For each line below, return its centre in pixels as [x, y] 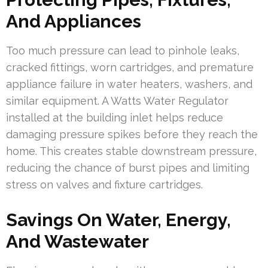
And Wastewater [77, 241]
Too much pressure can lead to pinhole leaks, [123, 50]
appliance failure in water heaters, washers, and [129, 84]
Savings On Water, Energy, [118, 220]
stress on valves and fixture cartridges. [104, 184]
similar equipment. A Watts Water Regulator [117, 100]
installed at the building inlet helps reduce [115, 117]
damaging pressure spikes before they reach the [132, 134]
